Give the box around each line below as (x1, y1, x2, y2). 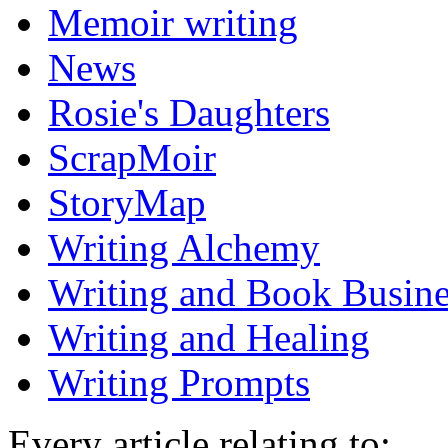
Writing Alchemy (48, 226, 320, 269)
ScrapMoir (48, 136, 216, 179)
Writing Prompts (48, 361, 310, 404)
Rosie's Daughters (48, 91, 330, 134)
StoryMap (48, 181, 206, 224)
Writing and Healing (48, 316, 370, 359)
